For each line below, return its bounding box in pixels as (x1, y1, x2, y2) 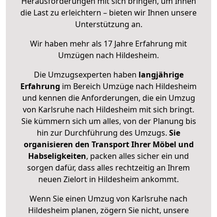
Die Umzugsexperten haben (33, 69, 139, 80)
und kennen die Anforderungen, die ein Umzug (22, 93, 195, 104)
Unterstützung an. (75, 19, 142, 30)
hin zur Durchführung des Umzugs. (37, 127, 169, 139)
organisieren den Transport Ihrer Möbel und (23, 139, 194, 150)
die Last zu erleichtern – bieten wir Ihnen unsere (20, 7, 197, 18)
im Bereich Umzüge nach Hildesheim (60, 81, 197, 92)
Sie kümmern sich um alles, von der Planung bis (21, 116, 196, 127)
